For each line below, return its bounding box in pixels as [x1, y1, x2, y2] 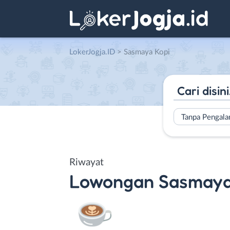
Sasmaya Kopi [124, 48, 170, 56]
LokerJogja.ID [69, 48, 115, 56]
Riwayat [69, 157, 104, 167]
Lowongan [69, 169, 154, 192]
